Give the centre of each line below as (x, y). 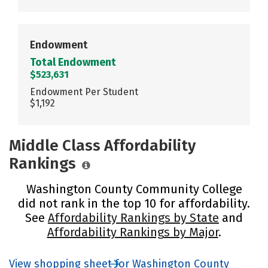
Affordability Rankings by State (133, 217)
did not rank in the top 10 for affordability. (134, 203)
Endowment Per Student (84, 92)
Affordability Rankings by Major (133, 232)
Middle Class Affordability (102, 145)
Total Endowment (73, 62)
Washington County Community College (134, 189)
